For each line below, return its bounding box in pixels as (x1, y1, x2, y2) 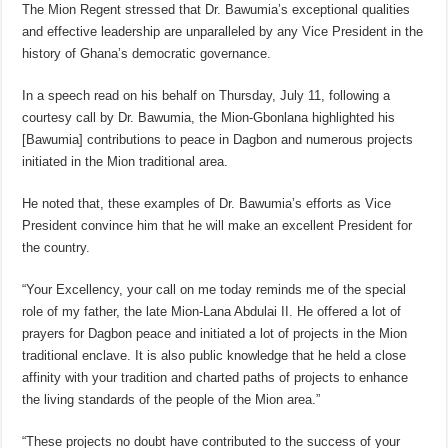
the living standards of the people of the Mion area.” (22, 392, 321, 407)
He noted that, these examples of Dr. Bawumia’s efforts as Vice (22, 196, 392, 211)
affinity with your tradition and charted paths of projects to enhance (22, 370, 409, 385)
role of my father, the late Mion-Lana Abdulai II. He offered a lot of (22, 304, 402, 319)
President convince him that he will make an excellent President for (22, 218, 413, 233)
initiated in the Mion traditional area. (22, 154, 229, 169)
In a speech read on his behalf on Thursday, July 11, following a (22, 88, 391, 103)
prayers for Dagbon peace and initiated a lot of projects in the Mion (22, 326, 408, 341)
